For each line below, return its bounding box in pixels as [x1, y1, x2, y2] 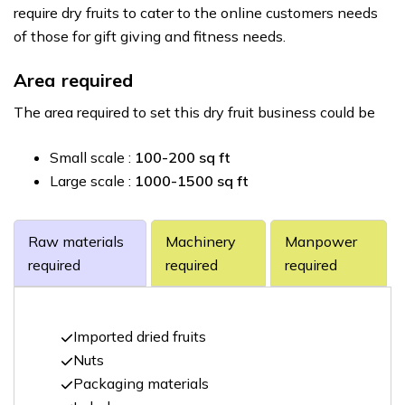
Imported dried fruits [72, 327, 206, 345]
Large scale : [50, 172, 135, 190]
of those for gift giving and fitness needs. [14, 27, 286, 45]
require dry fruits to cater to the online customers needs [14, 4, 378, 22]
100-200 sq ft [135, 148, 231, 166]
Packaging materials [72, 374, 209, 392]
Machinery [165, 232, 236, 250]
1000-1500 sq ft [135, 172, 249, 190]
